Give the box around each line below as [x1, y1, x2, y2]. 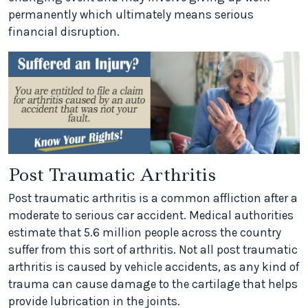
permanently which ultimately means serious [8, 8, 254, 21]
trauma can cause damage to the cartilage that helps [8, 277, 298, 291]
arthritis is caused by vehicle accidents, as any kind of [8, 260, 299, 274]
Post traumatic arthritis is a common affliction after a [8, 191, 298, 206]
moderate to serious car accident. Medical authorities [8, 208, 294, 223]
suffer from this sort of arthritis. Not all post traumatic [8, 243, 298, 257]
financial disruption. [8, 25, 120, 38]
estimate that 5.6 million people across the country [8, 225, 281, 240]
